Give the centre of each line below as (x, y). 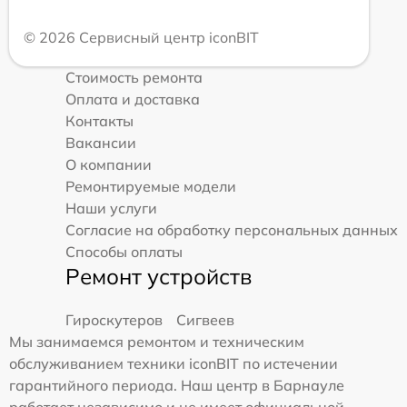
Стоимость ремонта (134, 77)
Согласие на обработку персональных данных (232, 229)
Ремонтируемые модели (151, 186)
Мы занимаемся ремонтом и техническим (157, 341)
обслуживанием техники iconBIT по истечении (174, 363)
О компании (109, 164)
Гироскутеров (114, 319)
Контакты (99, 120)
